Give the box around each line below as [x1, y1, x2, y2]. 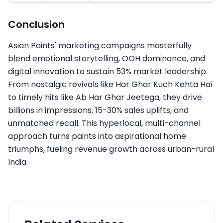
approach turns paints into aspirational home [8, 130, 186, 142]
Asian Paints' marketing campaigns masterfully [8, 40, 192, 52]
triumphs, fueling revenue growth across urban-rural [8, 143, 214, 155]
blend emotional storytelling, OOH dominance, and [8, 53, 205, 65]
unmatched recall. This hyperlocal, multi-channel [8, 117, 201, 129]
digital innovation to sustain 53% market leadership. [8, 66, 208, 78]
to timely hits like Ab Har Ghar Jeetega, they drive [8, 92, 202, 104]
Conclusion [8, 17, 65, 32]
